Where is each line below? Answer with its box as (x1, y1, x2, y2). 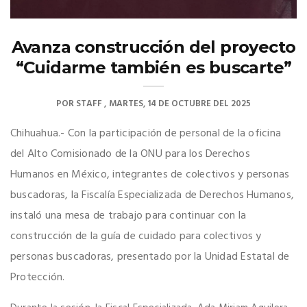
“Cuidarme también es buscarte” (15, 58, 292, 78)
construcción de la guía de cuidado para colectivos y (10, 228, 262, 246)
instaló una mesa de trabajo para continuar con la (10, 207, 247, 225)
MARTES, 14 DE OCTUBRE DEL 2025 (109, 97, 251, 112)
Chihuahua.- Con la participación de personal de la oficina (10, 125, 282, 143)
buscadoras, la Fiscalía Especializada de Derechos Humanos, (10, 186, 295, 205)
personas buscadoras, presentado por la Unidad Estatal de (10, 248, 290, 267)
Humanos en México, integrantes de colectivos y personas (10, 166, 290, 184)
